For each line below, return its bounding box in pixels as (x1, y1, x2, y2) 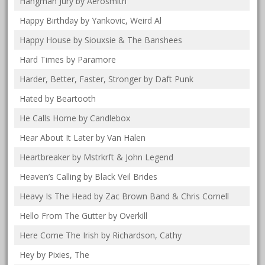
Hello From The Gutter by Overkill (20, 210, 148, 222)
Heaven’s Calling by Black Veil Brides (20, 171, 158, 183)
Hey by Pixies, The (20, 249, 90, 261)
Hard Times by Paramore (20, 54, 117, 66)
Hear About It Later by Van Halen (20, 132, 146, 144)
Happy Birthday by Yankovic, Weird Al (20, 15, 162, 27)
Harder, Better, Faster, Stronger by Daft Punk (20, 73, 194, 85)
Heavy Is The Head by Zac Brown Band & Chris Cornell (20, 190, 230, 202)
